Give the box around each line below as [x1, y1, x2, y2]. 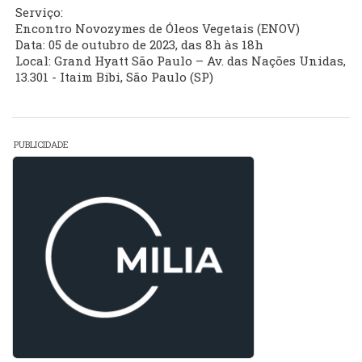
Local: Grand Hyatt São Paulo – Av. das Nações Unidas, [15, 53, 346, 69]
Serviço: [15, 4, 63, 21]
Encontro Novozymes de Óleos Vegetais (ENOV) [15, 20, 300, 37]
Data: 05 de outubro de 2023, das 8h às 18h [15, 36, 263, 53]
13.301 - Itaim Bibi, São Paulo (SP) [15, 69, 213, 86]
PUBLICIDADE [14, 138, 69, 151]
